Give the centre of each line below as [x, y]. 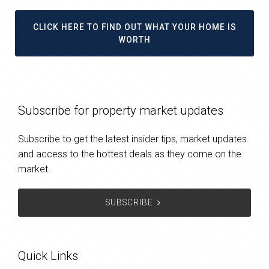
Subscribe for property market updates [121, 110]
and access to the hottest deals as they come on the [130, 154]
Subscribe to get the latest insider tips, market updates [132, 139]
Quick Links [48, 255]
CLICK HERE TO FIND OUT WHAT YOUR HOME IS [134, 27]
